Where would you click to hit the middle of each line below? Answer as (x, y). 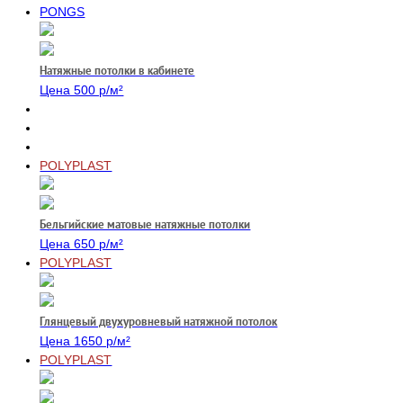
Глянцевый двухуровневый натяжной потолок (159, 322)
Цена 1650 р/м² (85, 341)
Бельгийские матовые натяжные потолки (145, 224)
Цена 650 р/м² (82, 244)
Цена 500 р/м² (82, 90)
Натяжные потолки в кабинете (117, 71)
